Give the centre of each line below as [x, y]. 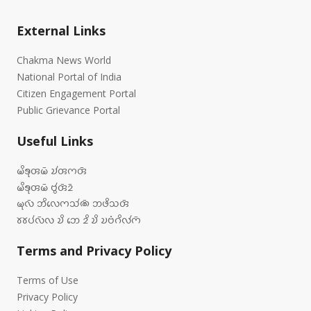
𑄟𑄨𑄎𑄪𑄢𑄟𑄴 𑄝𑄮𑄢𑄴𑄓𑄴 [45, 187]
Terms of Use [48, 280]
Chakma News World [64, 60]
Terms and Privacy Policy [94, 251]
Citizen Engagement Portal [76, 94]
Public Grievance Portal [68, 110]
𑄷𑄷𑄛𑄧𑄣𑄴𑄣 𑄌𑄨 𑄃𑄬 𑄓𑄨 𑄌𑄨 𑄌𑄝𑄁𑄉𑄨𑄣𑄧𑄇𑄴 [79, 220]
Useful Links [55, 141]
